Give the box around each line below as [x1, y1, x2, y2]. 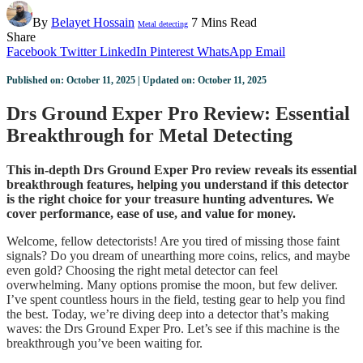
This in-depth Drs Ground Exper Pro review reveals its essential [6, 163, 357, 177]
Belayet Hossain [51, 15, 135, 30]
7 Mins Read [191, 15, 257, 30]
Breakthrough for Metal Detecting [6, 125, 293, 147]
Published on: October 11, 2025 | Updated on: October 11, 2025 [6, 75, 267, 87]
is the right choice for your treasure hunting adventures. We [6, 192, 334, 207]
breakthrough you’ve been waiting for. [6, 336, 203, 351]
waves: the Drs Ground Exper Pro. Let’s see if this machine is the [6, 322, 340, 336]
